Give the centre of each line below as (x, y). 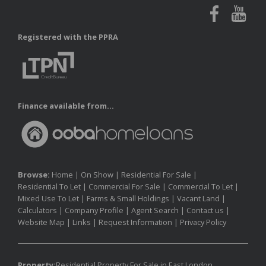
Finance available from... (66, 105)
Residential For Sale (156, 174)
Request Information (135, 222)
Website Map (41, 222)
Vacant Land (198, 198)
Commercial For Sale (124, 186)
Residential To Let (49, 186)
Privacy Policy (203, 222)
